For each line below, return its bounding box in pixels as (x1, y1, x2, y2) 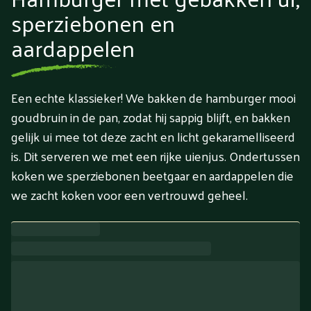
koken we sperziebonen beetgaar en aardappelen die (11, 164, 294, 187)
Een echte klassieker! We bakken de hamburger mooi (11, 86, 296, 109)
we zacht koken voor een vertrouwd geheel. (11, 183, 248, 206)
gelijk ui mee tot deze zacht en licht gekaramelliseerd (11, 125, 295, 148)
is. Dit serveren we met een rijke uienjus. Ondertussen (11, 144, 300, 167)
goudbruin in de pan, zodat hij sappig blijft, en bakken (11, 106, 290, 128)
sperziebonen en (11, 2, 175, 43)
